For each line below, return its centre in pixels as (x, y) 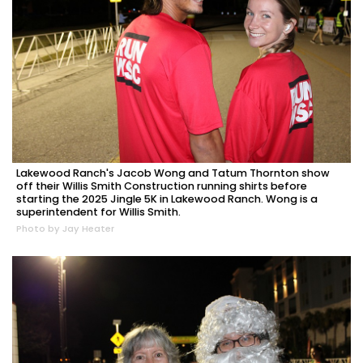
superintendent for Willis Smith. (98, 212)
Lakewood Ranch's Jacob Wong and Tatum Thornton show (173, 173)
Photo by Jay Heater (65, 229)
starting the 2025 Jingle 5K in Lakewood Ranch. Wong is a (167, 199)
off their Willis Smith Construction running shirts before (162, 186)
